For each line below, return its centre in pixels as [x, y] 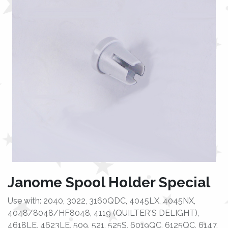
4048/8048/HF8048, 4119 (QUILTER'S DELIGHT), [103, 213]
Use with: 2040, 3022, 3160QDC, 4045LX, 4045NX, [102, 201]
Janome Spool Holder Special [109, 182]
